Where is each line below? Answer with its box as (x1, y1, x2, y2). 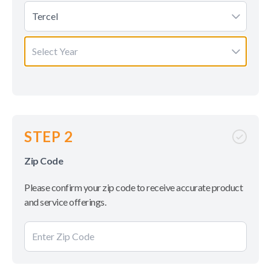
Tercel (32, 10, 58, 22)
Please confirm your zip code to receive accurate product (24, 181, 243, 193)
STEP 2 (24, 128, 73, 145)
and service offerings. (24, 196, 106, 207)
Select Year (32, 45, 78, 57)
